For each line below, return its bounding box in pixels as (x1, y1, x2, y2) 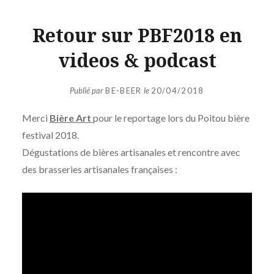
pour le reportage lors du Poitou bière (92, 112, 250, 124)
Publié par (70, 86, 106, 96)
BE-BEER (105, 86, 142, 96)
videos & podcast (57, 47, 217, 73)
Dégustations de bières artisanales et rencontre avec (21, 146, 240, 158)
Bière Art (49, 112, 93, 124)
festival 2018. (21, 129, 79, 141)
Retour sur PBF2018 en (32, 22, 242, 48)
